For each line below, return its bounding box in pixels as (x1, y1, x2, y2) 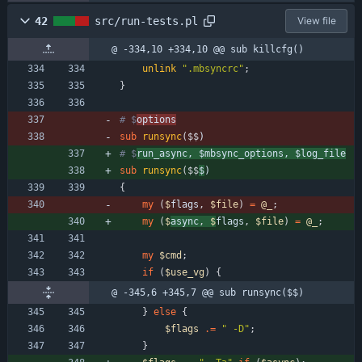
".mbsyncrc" (182, 62, 244, 74)
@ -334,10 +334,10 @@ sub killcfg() (112, 43, 304, 55)
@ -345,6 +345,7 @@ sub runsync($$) (112, 286, 304, 298)
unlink (142, 62, 176, 74)
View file (297, 14, 336, 27)
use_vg (170, 266, 204, 278)
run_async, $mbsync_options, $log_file (137, 147, 346, 159)
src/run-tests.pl (95, 14, 198, 27)
